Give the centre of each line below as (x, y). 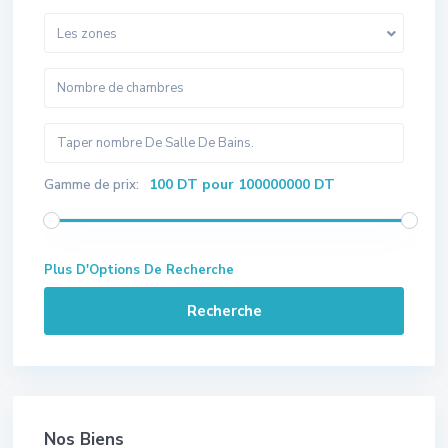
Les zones (87, 33)
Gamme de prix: (91, 184)
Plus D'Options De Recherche (139, 269)
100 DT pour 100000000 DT (242, 184)
